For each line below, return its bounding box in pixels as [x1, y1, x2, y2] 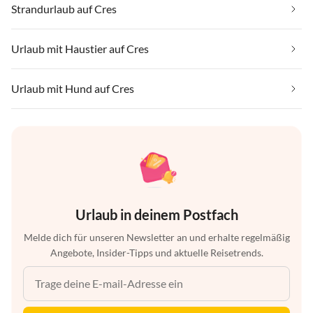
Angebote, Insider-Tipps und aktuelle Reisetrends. [50, 246, 263, 259]
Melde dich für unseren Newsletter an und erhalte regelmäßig [23, 231, 290, 243]
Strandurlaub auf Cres [11, 1, 117, 15]
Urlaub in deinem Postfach [75, 205, 238, 223]
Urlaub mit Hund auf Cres [11, 81, 134, 95]
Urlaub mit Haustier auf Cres [11, 41, 149, 55]
